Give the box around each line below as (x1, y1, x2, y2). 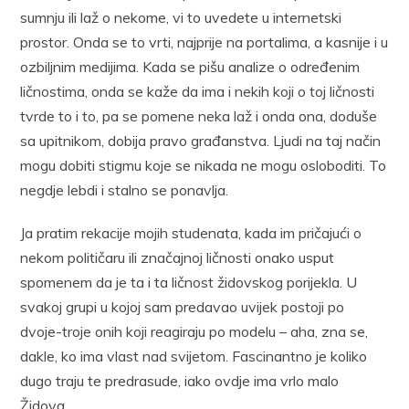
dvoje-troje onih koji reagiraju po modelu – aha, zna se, (20, 321, 369, 341)
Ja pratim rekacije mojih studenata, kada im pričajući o (20, 223, 362, 242)
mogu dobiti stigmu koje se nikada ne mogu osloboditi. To (20, 155, 387, 174)
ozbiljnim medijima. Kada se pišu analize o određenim (20, 57, 361, 76)
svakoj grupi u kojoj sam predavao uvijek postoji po (20, 297, 345, 316)
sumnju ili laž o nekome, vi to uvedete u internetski (20, 7, 342, 26)
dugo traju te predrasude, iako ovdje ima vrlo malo (20, 371, 340, 390)
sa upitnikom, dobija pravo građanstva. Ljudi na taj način (20, 131, 382, 150)
